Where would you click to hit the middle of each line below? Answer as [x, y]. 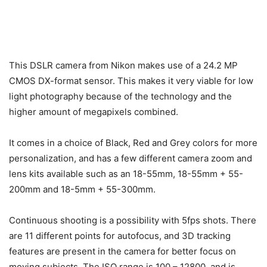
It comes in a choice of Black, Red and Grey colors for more [133, 143]
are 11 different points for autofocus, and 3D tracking [120, 236]
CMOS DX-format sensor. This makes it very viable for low [131, 81]
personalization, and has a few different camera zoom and [131, 159]
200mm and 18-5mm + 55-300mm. [82, 190]
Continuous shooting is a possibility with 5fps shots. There [133, 221]
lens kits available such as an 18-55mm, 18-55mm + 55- [126, 174]
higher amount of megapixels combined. [94, 112]
